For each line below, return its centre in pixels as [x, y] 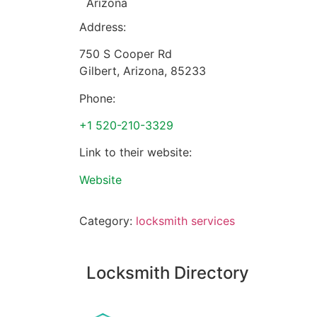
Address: [103, 27]
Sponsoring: [118, 305]
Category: [108, 221]
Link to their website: [136, 152]
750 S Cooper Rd [126, 54]
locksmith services [185, 221]
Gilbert [98, 71]
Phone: [97, 98]
